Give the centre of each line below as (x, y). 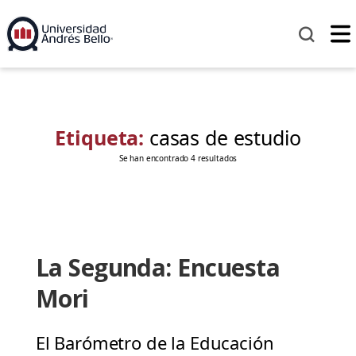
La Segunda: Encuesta (157, 268)
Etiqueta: (102, 138)
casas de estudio (225, 138)
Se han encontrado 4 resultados (178, 159)
